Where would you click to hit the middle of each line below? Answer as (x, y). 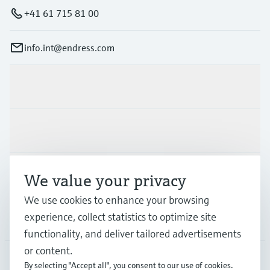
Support (27, 175)
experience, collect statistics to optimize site (120, 217)
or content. (48, 250)
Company (30, 219)
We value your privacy (105, 181)
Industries (31, 131)
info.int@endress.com (69, 48)
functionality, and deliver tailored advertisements (133, 234)
